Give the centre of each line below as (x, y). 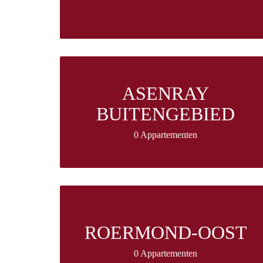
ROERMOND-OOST (166, 233)
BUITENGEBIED (166, 114)
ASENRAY (166, 94)
